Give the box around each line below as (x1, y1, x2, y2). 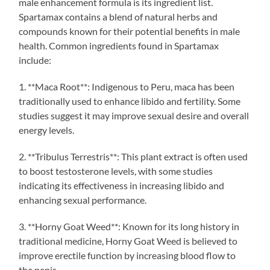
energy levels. (19, 124, 75, 136)
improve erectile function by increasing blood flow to (19, 249, 236, 261)
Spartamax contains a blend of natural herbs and (19, 10, 218, 22)
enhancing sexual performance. (19, 193, 147, 206)
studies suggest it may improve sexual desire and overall (19, 109, 250, 121)
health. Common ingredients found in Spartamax (19, 39, 219, 51)
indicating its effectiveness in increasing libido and (19, 179, 225, 191)
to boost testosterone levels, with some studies (19, 165, 213, 177)
